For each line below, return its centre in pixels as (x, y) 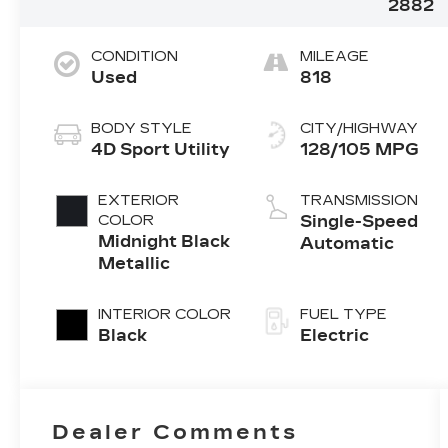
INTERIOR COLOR (165, 314)
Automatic (347, 243)
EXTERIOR (139, 200)
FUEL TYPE (344, 314)
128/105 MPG (360, 149)
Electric (335, 335)
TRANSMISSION (359, 200)
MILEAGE (335, 56)
